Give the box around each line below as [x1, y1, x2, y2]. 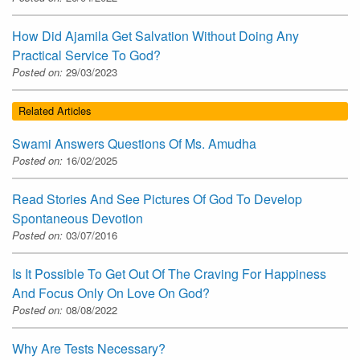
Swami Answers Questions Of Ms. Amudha [12, 133, 256, 153]
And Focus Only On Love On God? [12, 283, 210, 302]
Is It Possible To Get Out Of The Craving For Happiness [12, 264, 326, 283]
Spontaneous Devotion [12, 208, 143, 227]
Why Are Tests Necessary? [12, 338, 166, 358]
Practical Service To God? [12, 46, 161, 65]
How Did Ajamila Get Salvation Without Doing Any [12, 27, 299, 46]
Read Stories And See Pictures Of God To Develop [12, 189, 302, 208]
